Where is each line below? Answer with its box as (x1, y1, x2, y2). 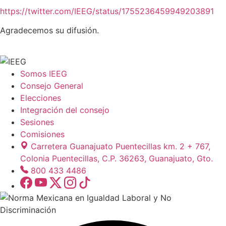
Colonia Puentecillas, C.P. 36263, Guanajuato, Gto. (20, 153, 213, 164)
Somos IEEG (20, 69, 67, 79)
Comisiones (20, 129, 65, 140)
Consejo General (20, 81, 83, 91)
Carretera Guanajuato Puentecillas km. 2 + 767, (31, 141, 210, 152)
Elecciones (20, 93, 61, 103)
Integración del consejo (20, 105, 109, 116)
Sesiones (20, 117, 54, 128)
